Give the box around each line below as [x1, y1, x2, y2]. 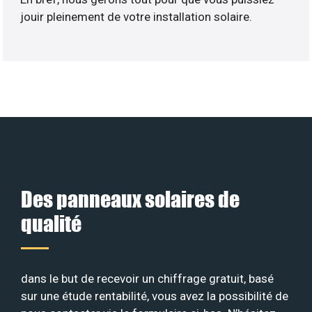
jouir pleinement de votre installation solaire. [20, 10, 253, 24]
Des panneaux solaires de [21, 185, 240, 212]
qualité [21, 210, 81, 236]
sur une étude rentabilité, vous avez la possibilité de [21, 288, 288, 303]
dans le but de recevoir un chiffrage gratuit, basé [21, 271, 274, 286]
